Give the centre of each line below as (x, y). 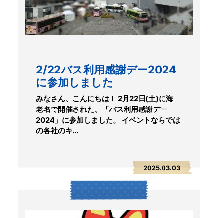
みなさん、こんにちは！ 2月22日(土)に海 (104, 99)
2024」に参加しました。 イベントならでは (108, 120)
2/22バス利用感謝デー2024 (106, 69)
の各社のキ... (57, 131)
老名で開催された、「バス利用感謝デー (101, 109)
